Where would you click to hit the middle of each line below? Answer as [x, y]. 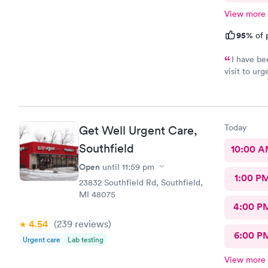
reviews [90, 223]
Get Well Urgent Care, [138, 130]
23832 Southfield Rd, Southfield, [141, 182]
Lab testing [86, 239]
